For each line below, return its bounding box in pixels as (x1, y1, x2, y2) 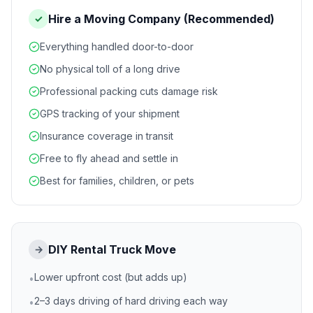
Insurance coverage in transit (40, 130, 173, 143)
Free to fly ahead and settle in (40, 152, 178, 165)
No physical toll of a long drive (40, 63, 180, 75)
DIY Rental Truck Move (48, 242, 176, 257)
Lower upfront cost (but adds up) (34, 271, 187, 284)
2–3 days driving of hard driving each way (34, 295, 228, 307)
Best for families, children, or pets (40, 175, 194, 187)
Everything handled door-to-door (40, 41, 194, 53)
